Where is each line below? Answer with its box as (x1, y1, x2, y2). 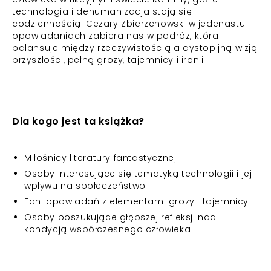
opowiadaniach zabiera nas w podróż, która (12, 30, 219, 42)
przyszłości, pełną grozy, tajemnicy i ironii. (12, 54, 206, 66)
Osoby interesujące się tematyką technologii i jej (24, 168, 252, 180)
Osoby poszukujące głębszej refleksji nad (24, 211, 217, 223)
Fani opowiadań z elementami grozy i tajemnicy (24, 195, 249, 207)
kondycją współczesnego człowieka (24, 223, 191, 235)
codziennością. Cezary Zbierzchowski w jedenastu (12, 18, 246, 30)
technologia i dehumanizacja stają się (12, 5, 192, 18)
